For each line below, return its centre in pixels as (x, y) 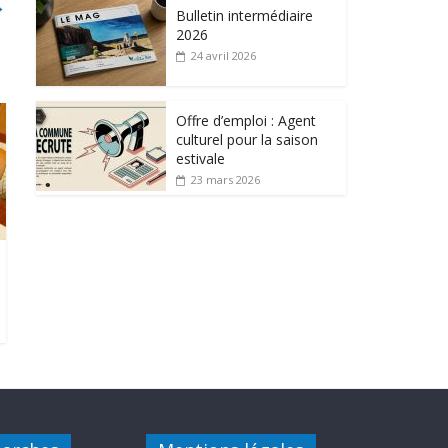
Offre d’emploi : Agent (246, 120)
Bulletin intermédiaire (244, 15)
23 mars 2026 (225, 179)
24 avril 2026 (223, 55)
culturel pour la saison (247, 139)
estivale (200, 158)
